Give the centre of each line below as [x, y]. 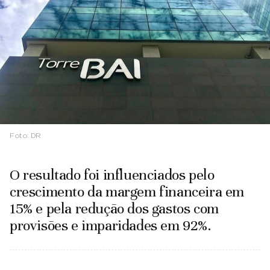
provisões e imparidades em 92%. [111, 225]
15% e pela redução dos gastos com [114, 208]
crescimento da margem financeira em [127, 191]
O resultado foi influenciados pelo [112, 174]
